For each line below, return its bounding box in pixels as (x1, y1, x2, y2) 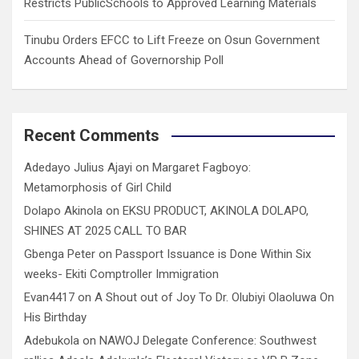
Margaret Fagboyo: (152, 159, 251, 175)
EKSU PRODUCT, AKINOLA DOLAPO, (123, 203, 309, 218)
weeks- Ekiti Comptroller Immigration (24, 266, 219, 281)
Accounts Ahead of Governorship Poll (24, 52, 224, 67)
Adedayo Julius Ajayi (24, 159, 132, 175)
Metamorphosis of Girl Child (24, 179, 171, 195)
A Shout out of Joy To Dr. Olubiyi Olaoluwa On (95, 289, 334, 305)
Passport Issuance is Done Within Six (115, 246, 311, 261)
